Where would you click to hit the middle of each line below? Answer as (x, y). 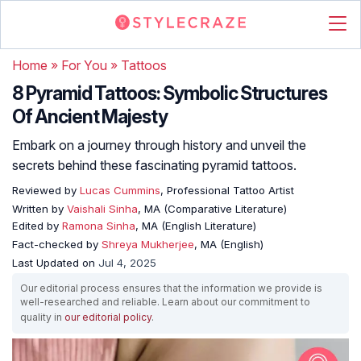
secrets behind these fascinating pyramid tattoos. (154, 165)
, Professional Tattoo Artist (227, 190)
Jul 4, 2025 (127, 263)
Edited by (37, 226)
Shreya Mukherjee (148, 244)
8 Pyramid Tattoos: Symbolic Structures (170, 93)
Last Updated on (55, 263)
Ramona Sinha (99, 226)
